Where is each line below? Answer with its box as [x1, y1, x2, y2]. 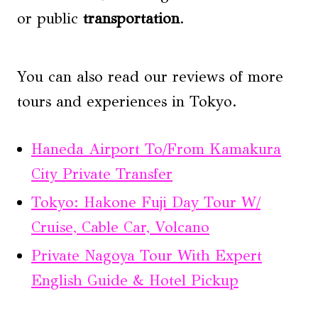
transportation [83, 9, 180, 28]
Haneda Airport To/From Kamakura [31, 140, 281, 158]
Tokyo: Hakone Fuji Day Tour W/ [31, 193, 261, 212]
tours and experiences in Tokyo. [17, 92, 237, 111]
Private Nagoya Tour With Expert [31, 246, 262, 265]
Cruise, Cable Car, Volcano [31, 218, 209, 236]
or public [17, 9, 83, 28]
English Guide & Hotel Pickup [31, 271, 238, 290]
